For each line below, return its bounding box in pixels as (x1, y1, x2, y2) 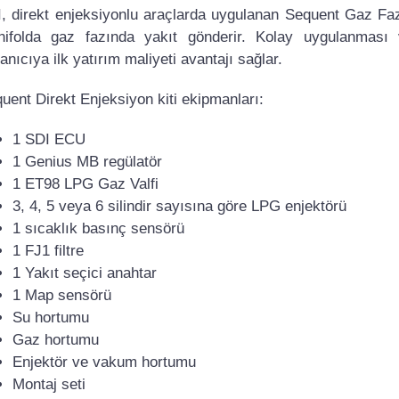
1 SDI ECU (12, 130, 85, 148)
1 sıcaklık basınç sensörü (12, 219, 184, 237)
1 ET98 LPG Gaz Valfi (12, 175, 159, 192)
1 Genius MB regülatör (12, 152, 162, 170)
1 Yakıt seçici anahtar (12, 264, 157, 281)
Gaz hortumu (12, 330, 99, 348)
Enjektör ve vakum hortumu (12, 353, 196, 370)
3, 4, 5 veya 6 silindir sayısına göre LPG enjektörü (12, 197, 346, 215)
